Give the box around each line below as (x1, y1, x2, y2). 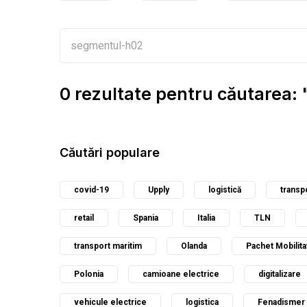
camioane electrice (143, 269, 219, 279)
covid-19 (74, 185, 109, 195)
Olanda (181, 241, 207, 251)
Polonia (74, 269, 103, 279)
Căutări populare (60, 145, 160, 160)
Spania (133, 213, 158, 223)
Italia (197, 213, 215, 223)
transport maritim (74, 241, 142, 251)
